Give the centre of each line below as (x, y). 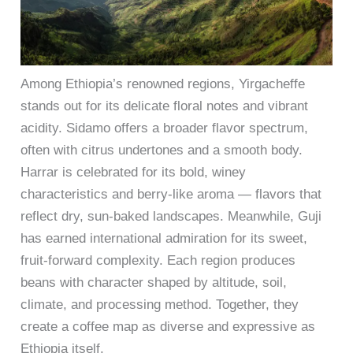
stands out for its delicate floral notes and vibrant (165, 106)
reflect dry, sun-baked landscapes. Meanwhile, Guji (171, 217)
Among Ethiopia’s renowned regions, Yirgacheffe (163, 84)
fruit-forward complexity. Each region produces (158, 261)
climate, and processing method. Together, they (160, 305)
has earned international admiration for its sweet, (164, 239)
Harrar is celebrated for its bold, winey (134, 173)
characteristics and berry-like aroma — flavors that (171, 195)
